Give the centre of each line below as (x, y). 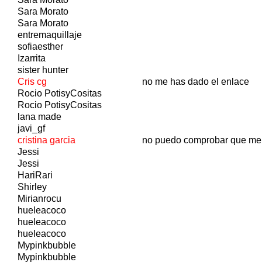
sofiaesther (40, 46)
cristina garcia (46, 140)
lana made (39, 116)
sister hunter (43, 70)
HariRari (35, 175)
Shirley (32, 187)
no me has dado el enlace (196, 81)
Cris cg (32, 81)
